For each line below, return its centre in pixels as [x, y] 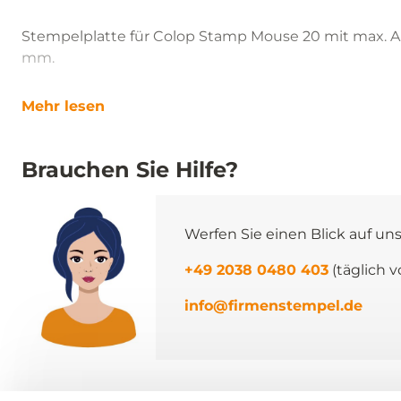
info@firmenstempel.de [273, 306]
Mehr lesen [63, 106]
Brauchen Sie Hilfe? [130, 170]
